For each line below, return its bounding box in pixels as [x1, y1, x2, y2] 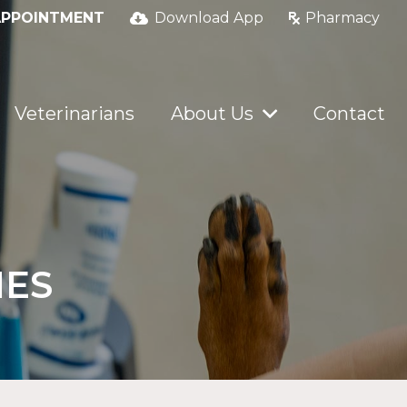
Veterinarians [14, 103, 134, 124]
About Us [170, 103, 253, 124]
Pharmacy [304, 9, 380, 26]
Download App [154, 9, 263, 26]
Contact [313, 103, 385, 124]
